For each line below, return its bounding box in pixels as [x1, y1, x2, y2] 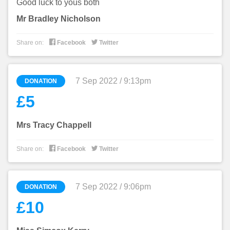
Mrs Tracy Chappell [16, 120, 91, 129]
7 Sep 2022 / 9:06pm [75, 182, 151, 191]
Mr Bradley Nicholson [16, 14, 101, 24]
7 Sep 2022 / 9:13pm [75, 76, 151, 85]
